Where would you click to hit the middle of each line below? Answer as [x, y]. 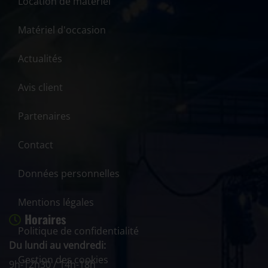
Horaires [45, 219]
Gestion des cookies [63, 259]
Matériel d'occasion [62, 30]
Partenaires [44, 116]
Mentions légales [56, 202]
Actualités [40, 58]
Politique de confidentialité [78, 231]
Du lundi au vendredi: [57, 245]
